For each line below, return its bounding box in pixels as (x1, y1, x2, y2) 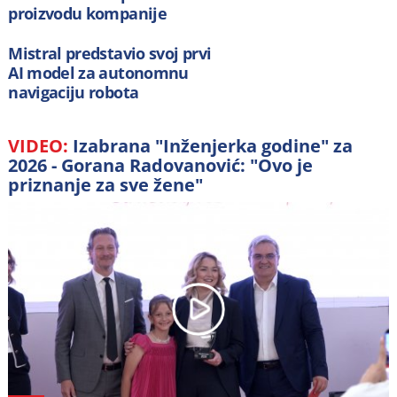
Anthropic (8, 21, 82, 43)
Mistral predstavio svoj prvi (8, 43, 212, 65)
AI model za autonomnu (8, 62, 189, 84)
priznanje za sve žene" (8, 172, 204, 197)
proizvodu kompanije (8, 2, 167, 24)
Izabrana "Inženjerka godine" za (73, 133, 354, 158)
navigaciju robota (8, 82, 139, 104)
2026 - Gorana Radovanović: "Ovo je (8, 152, 314, 177)
